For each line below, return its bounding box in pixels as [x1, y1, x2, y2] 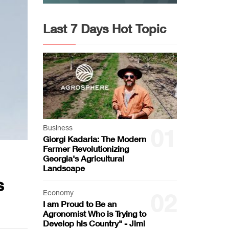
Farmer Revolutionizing [42, 143, 129, 153]
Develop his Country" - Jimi [42, 218, 145, 228]
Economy [42, 188, 74, 197]
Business [42, 123, 73, 132]
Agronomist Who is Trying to [42, 208, 146, 218]
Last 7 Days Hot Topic [42, 21, 166, 36]
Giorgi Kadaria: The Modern [42, 133, 146, 144]
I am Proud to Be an [42, 198, 117, 209]
